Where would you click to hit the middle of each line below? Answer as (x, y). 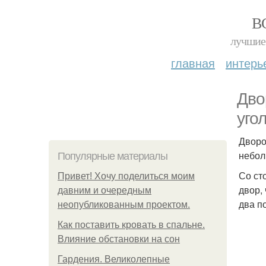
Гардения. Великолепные (114, 259)
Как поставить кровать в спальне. (131, 225)
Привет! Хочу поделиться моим (126, 176)
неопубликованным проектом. (124, 205)
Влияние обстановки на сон (119, 239)
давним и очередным (104, 190)
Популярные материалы (113, 156)
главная (193, 63)
